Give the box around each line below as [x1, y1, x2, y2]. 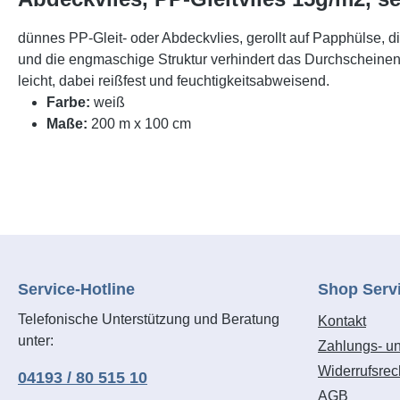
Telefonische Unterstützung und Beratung [18, 312, 279, 327]
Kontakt [318, 313, 366, 329]
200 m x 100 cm [91, 116, 191, 131]
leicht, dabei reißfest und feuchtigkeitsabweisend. [18, 73, 329, 88]
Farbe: [46, 95, 94, 110]
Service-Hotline [18, 280, 135, 298]
